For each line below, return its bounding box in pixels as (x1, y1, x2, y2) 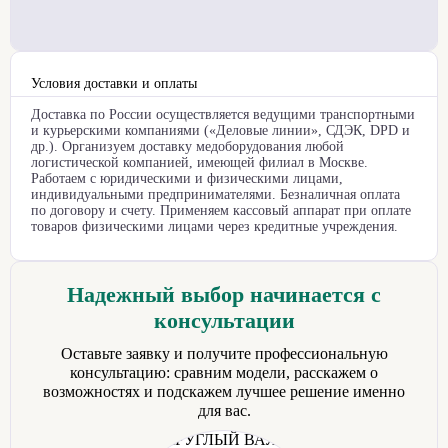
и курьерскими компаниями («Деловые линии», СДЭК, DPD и (31, 122, 410, 138)
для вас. (197, 401, 251, 419)
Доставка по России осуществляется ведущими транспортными (31, 106, 415, 122)
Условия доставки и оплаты (31, 75, 197, 91)
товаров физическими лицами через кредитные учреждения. (31, 218, 398, 234)
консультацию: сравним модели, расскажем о (70, 363, 378, 381)
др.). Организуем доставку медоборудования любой (31, 138, 344, 154)
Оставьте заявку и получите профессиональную (60, 344, 388, 362)
